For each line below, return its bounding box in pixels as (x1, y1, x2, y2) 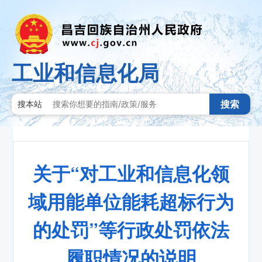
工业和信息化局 (12, 60, 159, 86)
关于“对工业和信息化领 (33, 159, 229, 187)
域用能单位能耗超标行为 (28, 187, 234, 215)
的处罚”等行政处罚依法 (33, 215, 229, 243)
